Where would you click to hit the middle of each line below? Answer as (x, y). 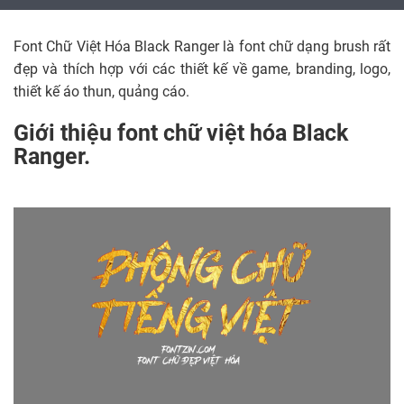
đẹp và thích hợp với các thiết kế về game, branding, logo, (202, 70)
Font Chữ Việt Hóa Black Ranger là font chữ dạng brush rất (202, 48)
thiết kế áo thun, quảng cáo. (101, 93)
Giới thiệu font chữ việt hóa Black (181, 134)
